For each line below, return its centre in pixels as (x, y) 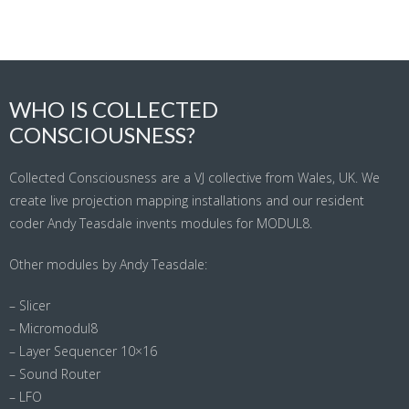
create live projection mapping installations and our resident (187, 201)
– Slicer (30, 306)
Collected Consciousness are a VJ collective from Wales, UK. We (194, 178)
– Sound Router (55, 374)
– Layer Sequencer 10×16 (83, 351)
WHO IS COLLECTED (114, 110)
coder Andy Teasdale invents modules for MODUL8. (161, 224)
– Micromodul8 (53, 329)
